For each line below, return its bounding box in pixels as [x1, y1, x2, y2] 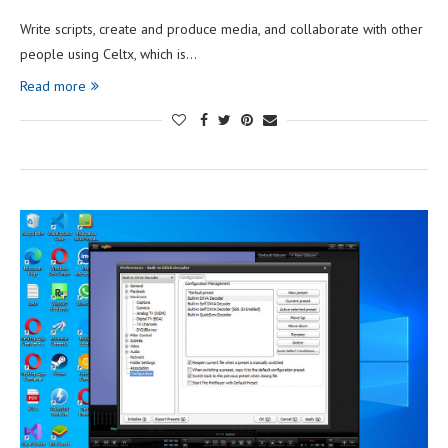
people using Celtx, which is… [20, 44, 197, 63]
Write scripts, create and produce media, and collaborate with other [20, 19, 423, 38]
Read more [20, 76, 86, 95]
